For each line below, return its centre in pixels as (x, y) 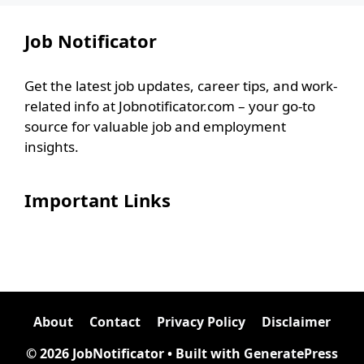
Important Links (97, 199)
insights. (52, 146)
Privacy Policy (201, 321)
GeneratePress (291, 353)
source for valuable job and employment (155, 126)
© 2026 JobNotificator (95, 353)
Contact (115, 321)
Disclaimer (296, 321)
